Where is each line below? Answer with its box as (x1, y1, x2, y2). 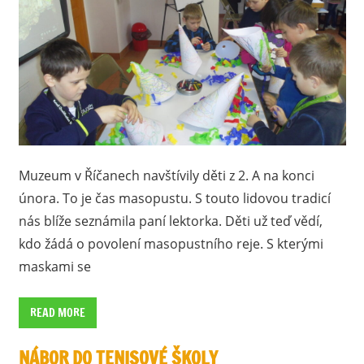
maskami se (18, 257, 91, 275)
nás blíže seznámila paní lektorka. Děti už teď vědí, (18, 211, 323, 230)
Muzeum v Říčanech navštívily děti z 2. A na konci (18, 166, 314, 184)
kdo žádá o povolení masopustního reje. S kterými (18, 234, 323, 253)
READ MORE (29, 304, 85, 321)
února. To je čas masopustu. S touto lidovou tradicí (18, 188, 331, 207)
